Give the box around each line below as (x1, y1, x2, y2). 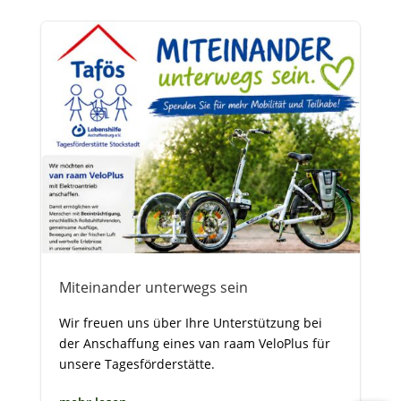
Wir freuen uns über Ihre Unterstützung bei (58, 313, 322, 331)
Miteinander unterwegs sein (58, 277, 248, 297)
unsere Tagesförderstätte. (58, 354, 215, 372)
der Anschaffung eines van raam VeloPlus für (58, 334, 330, 352)
